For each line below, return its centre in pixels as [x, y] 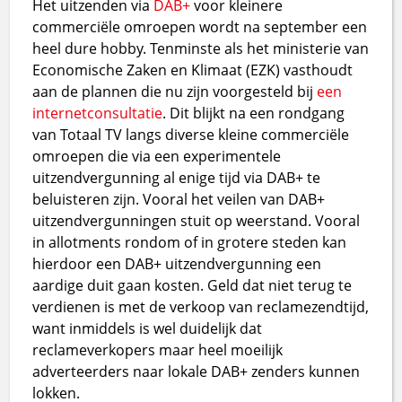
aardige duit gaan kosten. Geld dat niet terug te [192, 285]
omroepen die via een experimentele [157, 156]
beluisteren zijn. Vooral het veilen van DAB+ [179, 199]
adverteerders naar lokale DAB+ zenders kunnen [197, 371]
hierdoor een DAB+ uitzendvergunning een [177, 263]
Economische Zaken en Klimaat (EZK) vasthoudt [193, 70]
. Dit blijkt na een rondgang [254, 113]
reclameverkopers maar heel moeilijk [158, 350]
